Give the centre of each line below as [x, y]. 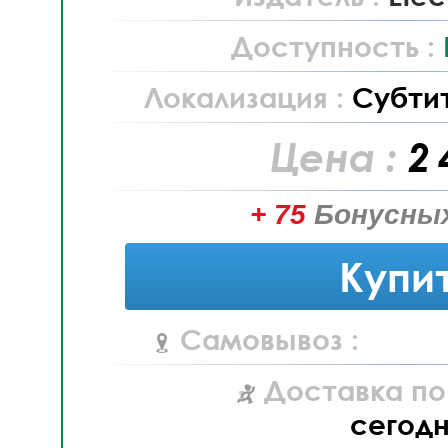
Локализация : [247, 97]
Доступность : [336, 46]
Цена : [338, 156]
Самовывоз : [269, 339]
